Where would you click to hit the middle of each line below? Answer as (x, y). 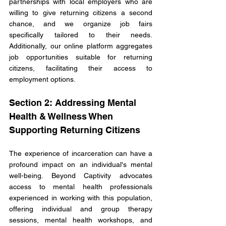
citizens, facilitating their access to (81, 68)
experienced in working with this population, (81, 198)
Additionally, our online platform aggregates (81, 46)
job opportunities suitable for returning (81, 57)
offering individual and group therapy (81, 209)
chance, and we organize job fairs (81, 24)
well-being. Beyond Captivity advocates (81, 176)
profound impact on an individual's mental (81, 165)
